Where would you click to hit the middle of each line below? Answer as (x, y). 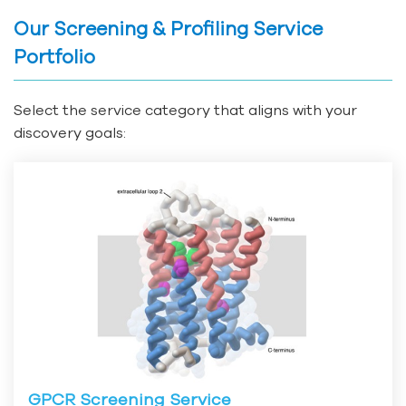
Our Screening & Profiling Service (168, 29)
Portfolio (54, 57)
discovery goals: (70, 133)
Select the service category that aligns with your (185, 110)
